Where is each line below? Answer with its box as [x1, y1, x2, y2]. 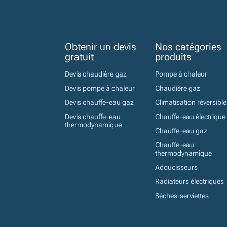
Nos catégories [155, 41, 221, 53]
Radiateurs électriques [155, 177, 224, 186]
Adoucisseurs [155, 163, 198, 172]
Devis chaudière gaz [65, 70, 127, 79]
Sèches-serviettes [155, 192, 209, 200]
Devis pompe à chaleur [65, 84, 135, 93]
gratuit [65, 51, 94, 63]
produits [155, 51, 192, 63]
